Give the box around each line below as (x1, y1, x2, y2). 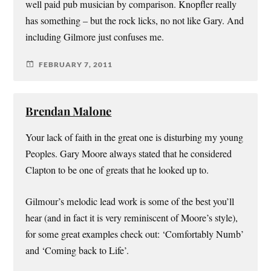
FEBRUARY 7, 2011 (39, 59, 113, 69)
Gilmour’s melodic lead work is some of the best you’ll (25, 194, 235, 208)
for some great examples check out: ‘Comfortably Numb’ (25, 227, 244, 241)
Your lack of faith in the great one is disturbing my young (25, 131, 244, 145)
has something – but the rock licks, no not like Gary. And (25, 14, 244, 28)
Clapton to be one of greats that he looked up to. (25, 163, 209, 177)
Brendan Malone (25, 103, 112, 119)
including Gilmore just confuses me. (25, 30, 165, 44)
